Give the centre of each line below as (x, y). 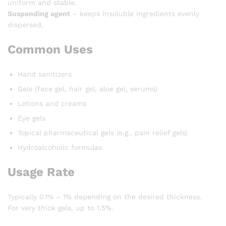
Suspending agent (39, 14)
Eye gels (32, 118)
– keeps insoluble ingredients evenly (135, 14)
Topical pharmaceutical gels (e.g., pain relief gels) (103, 133)
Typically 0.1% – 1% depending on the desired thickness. (105, 197)
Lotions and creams (52, 104)
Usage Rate (41, 172)
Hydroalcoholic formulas (60, 148)
